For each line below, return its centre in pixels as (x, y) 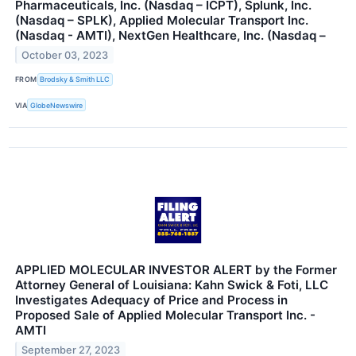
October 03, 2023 (65, 55)
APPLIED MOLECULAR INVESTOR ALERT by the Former (176, 270)
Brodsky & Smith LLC (75, 79)
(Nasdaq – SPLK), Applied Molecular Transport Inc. (162, 20)
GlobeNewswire (57, 105)
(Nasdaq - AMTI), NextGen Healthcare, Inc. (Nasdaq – (170, 35)
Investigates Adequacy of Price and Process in (151, 300)
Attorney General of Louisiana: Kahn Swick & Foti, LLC (172, 285)
